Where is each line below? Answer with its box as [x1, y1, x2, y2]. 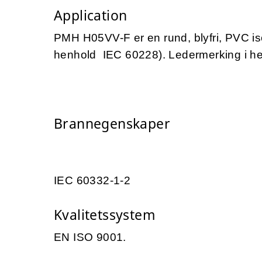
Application [54, 5, 127, 25]
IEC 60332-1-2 [54, 174, 134, 187]
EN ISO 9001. [54, 230, 126, 243]
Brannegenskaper [54, 113, 170, 133]
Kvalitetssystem [54, 205, 156, 224]
